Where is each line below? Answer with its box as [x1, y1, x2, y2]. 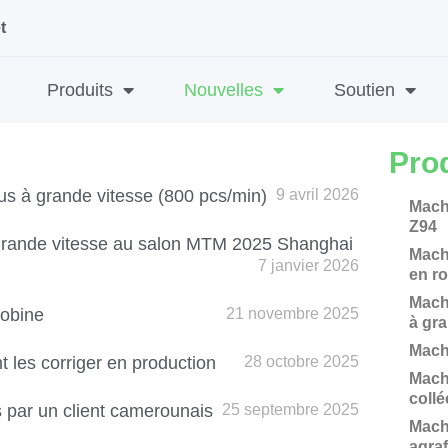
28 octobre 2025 [243, 353, 359, 370]
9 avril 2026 [275, 186, 359, 203]
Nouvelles [184, 80, 263, 100]
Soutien [334, 80, 395, 100]
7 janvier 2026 [257, 257, 359, 274]
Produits [47, 80, 113, 100]
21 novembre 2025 [225, 305, 359, 322]
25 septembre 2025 [221, 401, 359, 418]
